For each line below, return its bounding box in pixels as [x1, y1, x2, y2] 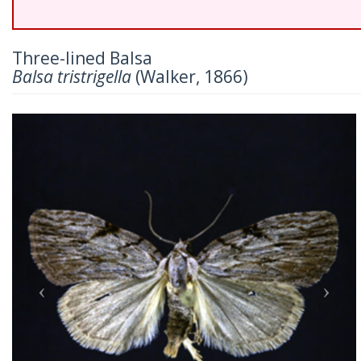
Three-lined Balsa [12, 47, 152, 69]
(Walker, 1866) [131, 65, 248, 88]
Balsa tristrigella [12, 65, 131, 88]
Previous [37, 113, 104, 135]
